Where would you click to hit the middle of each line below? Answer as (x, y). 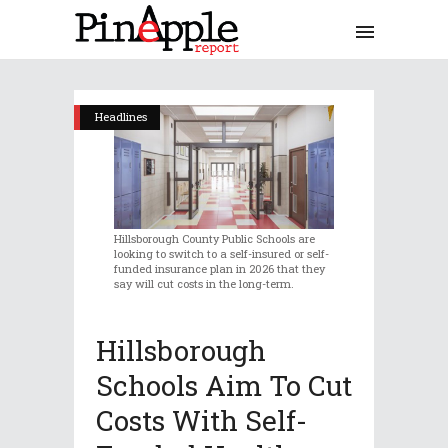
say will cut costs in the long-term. (204, 283)
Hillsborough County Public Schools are (214, 238)
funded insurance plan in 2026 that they (219, 268)
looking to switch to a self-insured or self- (221, 253)
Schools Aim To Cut (224, 385)
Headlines (121, 116)
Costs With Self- (201, 420)
